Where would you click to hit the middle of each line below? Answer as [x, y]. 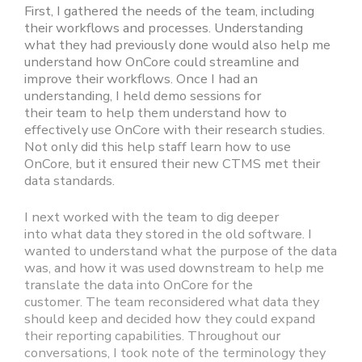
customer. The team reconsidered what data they [172, 302]
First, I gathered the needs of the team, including [169, 11]
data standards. [69, 181]
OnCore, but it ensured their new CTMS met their [172, 164]
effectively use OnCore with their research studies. [175, 130]
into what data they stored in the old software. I [168, 234]
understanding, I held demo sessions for [143, 96]
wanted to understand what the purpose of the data [181, 251]
